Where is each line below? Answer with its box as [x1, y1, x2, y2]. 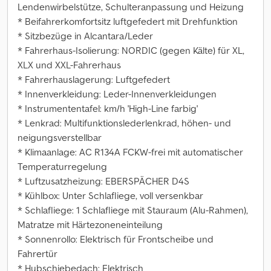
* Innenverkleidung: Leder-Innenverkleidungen [18, 88, 217, 100]
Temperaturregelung [18, 160, 107, 172]
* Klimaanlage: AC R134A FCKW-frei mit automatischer [18, 146, 243, 158]
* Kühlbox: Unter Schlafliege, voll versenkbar [18, 189, 203, 201]
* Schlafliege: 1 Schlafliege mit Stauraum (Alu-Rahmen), [18, 204, 248, 216]
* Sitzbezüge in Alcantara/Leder [18, 30, 153, 42]
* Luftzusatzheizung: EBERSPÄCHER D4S [18, 175, 189, 187]
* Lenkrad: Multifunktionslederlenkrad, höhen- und [18, 117, 231, 129]
